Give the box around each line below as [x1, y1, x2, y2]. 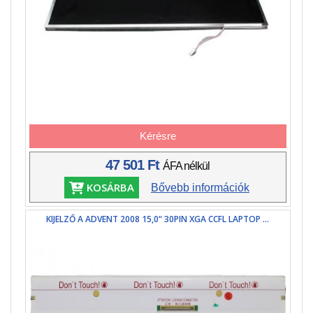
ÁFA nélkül [163, 159, 210, 172]
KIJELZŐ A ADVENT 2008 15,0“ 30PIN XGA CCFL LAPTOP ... [46, 213, 270, 226]
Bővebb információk [151, 182, 249, 194]
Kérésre [139, 130, 176, 143]
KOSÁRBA [83, 180, 134, 195]
